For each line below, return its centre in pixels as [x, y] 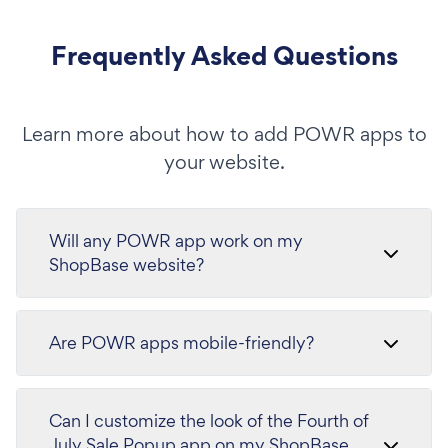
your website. [224, 162]
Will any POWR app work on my [176, 240]
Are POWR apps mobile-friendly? [181, 342]
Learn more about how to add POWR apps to [224, 134]
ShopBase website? [126, 264]
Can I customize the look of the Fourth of [209, 420]
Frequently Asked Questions [224, 55]
